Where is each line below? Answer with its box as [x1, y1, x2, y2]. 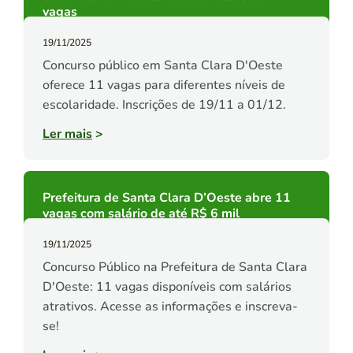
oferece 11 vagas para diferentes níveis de [43, 76, 285, 95]
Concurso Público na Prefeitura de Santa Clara [43, 258, 307, 277]
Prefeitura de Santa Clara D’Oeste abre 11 [43, 189, 291, 207]
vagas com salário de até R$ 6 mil [43, 205, 240, 223]
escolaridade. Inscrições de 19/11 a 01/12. [43, 96, 286, 114]
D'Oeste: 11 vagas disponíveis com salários [43, 278, 292, 296]
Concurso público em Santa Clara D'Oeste [43, 57, 283, 75]
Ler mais [43, 125, 92, 143]
